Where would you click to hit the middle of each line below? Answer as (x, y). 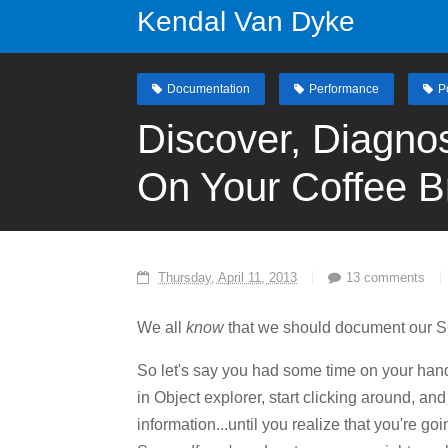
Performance (344, 89)
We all (161, 327)
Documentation (208, 89)
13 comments (385, 277)
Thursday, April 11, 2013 (227, 277)
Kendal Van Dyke (246, 21)
